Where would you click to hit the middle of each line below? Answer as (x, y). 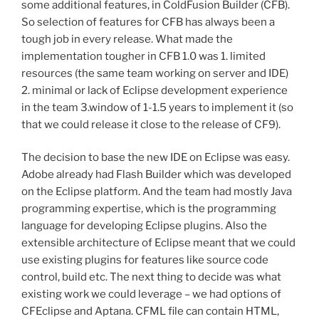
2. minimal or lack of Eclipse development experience (155, 90)
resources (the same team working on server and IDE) (155, 73)
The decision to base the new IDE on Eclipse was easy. (156, 158)
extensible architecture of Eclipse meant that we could (158, 243)
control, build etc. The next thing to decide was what (151, 277)
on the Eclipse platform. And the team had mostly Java (157, 192)
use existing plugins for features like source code (145, 260)
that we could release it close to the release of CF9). (151, 124)
